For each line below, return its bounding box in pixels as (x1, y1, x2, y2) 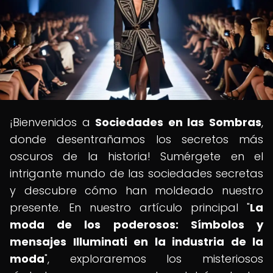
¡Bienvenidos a (10, 115, 96, 130)
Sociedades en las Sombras (95, 115, 262, 130)
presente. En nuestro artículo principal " (10, 200, 250, 215)
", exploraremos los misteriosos (44, 251, 263, 266)
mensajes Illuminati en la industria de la (10, 234, 263, 249)
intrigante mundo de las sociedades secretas (10, 166, 263, 181)
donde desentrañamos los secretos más (10, 132, 263, 147)
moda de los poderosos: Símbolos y (10, 217, 263, 232)
